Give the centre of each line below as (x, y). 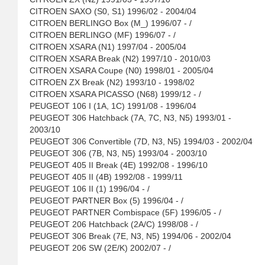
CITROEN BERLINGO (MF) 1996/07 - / (103, 35)
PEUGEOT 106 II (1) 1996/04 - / (90, 189)
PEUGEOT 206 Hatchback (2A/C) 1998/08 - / (114, 224)
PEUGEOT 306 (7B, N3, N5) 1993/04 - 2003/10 (118, 153)
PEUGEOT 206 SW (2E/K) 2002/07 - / (100, 248)
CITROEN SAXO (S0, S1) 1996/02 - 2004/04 (113, 11)
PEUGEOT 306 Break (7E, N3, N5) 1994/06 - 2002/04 (130, 236)
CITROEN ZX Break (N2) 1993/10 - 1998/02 (112, 82)
